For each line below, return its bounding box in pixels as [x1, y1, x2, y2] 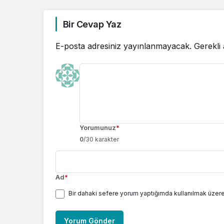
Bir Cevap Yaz [63, 18, 121, 29]
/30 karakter [83, 135, 119, 143]
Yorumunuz [79, 123, 116, 131]
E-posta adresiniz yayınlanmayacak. [55, 40, 191, 51]
